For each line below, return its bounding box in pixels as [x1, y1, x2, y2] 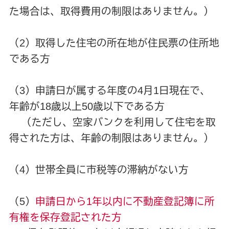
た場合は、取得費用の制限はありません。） [9, 6, 214, 17]
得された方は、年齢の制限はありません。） [9, 132, 214, 144]
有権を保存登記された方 [9, 212, 122, 223]
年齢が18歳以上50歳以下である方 [9, 101, 165, 112]
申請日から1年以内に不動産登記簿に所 [35, 196, 215, 208]
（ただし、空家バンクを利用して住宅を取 [9, 117, 216, 128]
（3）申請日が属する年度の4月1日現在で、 [9, 85, 210, 97]
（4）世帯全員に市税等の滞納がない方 [9, 164, 189, 176]
